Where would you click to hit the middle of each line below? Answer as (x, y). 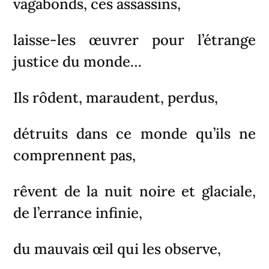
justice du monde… (78, 61)
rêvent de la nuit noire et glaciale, (134, 191)
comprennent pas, (75, 155)
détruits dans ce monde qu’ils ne (134, 133)
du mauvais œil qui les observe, (117, 249)
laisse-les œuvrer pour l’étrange (134, 40)
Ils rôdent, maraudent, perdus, (116, 97)
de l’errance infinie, (78, 213)
